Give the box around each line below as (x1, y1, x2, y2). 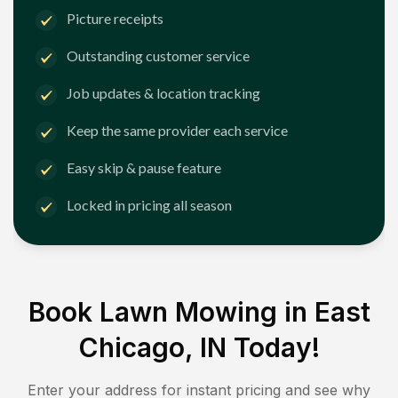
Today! (227, 330, 320, 363)
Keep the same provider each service (67, 122, 288, 139)
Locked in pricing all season (67, 196, 232, 214)
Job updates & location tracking (67, 84, 260, 102)
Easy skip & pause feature (67, 159, 221, 177)
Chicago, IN (78, 330, 227, 363)
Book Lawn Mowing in (28, 295, 314, 328)
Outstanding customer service (67, 47, 250, 65)
